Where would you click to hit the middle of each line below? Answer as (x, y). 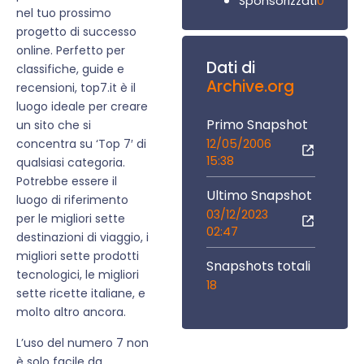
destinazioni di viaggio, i (82, 238)
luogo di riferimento (72, 200)
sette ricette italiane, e (81, 294)
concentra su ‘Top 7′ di (81, 144)
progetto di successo (76, 32)
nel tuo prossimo (64, 13)
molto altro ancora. (71, 312)
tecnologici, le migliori (78, 275)
